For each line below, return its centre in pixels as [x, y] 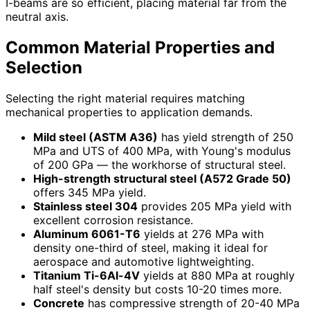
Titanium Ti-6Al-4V [86, 276]
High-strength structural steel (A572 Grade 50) [162, 179]
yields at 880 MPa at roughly [217, 276]
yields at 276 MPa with [202, 234]
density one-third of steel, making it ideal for [151, 248]
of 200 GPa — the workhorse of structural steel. [159, 165]
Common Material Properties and [140, 48]
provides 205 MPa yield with [215, 207]
